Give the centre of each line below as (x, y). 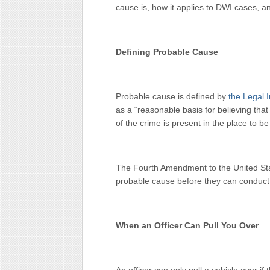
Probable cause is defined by (172, 96)
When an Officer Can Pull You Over (187, 225)
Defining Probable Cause (167, 52)
